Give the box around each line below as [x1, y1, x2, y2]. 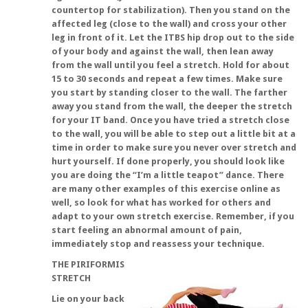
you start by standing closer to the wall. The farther [52, 87, 287, 98]
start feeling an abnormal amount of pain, [52, 225, 242, 235]
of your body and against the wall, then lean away [52, 46, 274, 56]
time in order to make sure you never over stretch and [52, 142, 296, 153]
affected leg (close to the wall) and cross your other [52, 19, 287, 29]
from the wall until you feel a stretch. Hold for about [52, 60, 289, 70]
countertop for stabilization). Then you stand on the [52, 5, 290, 15]
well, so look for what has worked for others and [52, 197, 271, 208]
